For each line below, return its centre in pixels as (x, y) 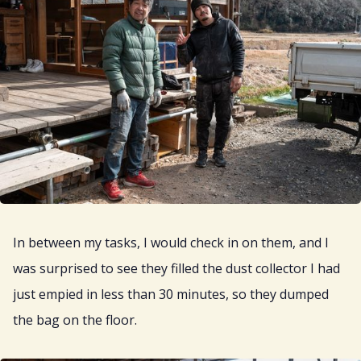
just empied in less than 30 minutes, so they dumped (171, 294)
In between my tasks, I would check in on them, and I (171, 242)
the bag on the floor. (75, 320)
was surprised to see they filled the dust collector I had (176, 268)
